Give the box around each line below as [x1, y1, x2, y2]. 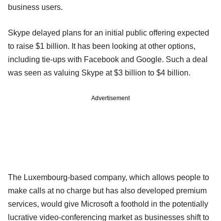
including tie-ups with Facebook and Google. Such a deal [8, 55, 208, 64]
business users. [8, 2, 63, 11]
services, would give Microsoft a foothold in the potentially [8, 199, 208, 208]
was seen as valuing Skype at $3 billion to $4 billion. [8, 68, 190, 77]
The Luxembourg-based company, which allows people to [8, 173, 209, 182]
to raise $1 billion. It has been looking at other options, [8, 41, 195, 50]
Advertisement [91, 94, 130, 102]
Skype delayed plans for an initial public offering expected [8, 28, 209, 37]
